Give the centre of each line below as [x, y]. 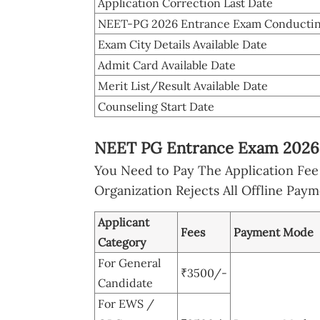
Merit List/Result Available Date [183, 85]
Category [122, 242]
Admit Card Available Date [167, 65]
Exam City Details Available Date [182, 44]
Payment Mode [274, 232]
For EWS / [126, 303]
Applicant [124, 222]
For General [129, 262]
